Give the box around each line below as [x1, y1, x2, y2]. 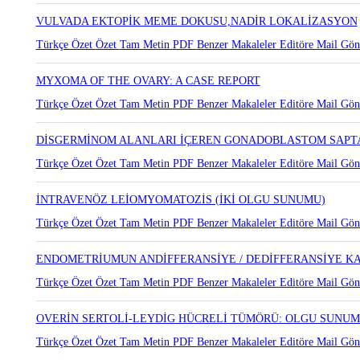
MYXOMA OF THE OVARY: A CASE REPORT [35, 75, 260, 87]
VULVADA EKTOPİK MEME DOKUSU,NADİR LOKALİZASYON [35, 15, 358, 27]
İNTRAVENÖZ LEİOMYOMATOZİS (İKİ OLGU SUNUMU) [35, 194, 325, 206]
